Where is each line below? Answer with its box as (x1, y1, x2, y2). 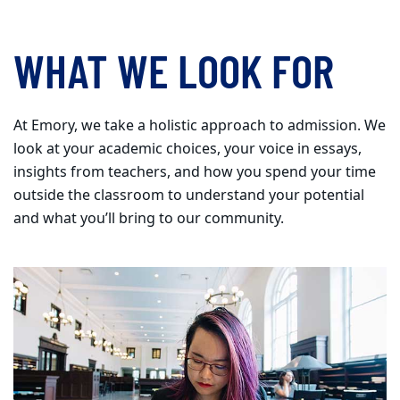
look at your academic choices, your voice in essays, (13, 138, 362, 161)
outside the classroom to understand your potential (13, 185, 364, 207)
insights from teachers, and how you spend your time (13, 162, 376, 184)
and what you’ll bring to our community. (13, 208, 284, 230)
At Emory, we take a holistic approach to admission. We (13, 115, 386, 137)
